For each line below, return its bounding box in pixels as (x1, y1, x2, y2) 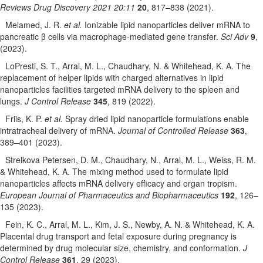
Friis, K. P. (5, 113, 45, 125)
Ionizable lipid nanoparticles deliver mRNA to (82, 19, 251, 31)
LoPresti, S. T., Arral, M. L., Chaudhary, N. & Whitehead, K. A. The (5, 60, 251, 72)
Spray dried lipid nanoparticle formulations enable (63, 113, 249, 125)
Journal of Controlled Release (118, 124, 228, 137)
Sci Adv (221, 31, 248, 43)
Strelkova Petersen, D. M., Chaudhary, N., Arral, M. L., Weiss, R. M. (5, 154, 257, 166)
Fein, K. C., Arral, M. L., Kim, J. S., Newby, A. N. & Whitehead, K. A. (5, 218, 255, 231)
